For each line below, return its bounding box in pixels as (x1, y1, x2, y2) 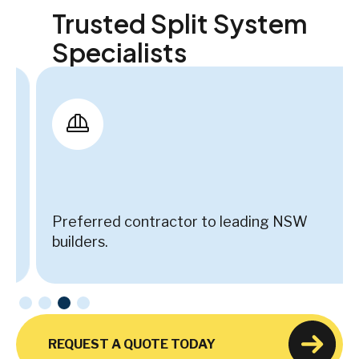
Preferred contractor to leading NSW (32, 212, 288, 230)
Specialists (51, 35, 187, 68)
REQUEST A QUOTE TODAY (48, 336, 216, 352)
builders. (32, 232, 88, 250)
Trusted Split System (51, 6, 308, 39)
